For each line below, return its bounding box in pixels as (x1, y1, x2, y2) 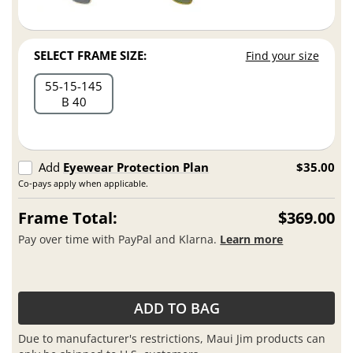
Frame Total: (18, 207, 118, 229)
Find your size (245, 48, 319, 64)
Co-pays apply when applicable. (18, 177, 149, 190)
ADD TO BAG (133, 299, 220, 318)
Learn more (220, 231, 284, 247)
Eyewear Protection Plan (63, 159, 210, 176)
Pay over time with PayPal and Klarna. (18, 231, 221, 247)
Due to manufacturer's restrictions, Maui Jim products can (18, 330, 326, 346)
